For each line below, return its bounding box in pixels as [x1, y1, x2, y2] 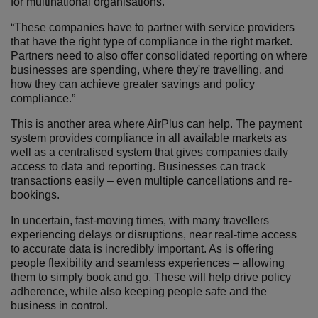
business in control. [11, 300, 108, 312]
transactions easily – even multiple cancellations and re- [11, 175, 292, 187]
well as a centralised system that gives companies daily [11, 146, 288, 158]
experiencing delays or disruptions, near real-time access [11, 229, 297, 241]
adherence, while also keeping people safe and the [11, 285, 267, 297]
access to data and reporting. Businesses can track [11, 160, 265, 172]
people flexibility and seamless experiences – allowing [11, 257, 285, 269]
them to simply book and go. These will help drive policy [11, 271, 291, 283]
